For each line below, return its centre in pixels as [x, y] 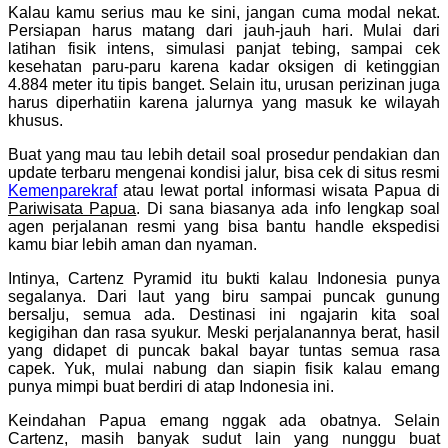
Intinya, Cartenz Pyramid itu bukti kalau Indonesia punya [224, 278]
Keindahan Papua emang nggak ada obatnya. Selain [224, 420]
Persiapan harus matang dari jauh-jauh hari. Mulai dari [224, 30]
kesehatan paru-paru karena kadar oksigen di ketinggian [224, 66]
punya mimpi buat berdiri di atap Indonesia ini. [171, 386]
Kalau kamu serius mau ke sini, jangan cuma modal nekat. [224, 12]
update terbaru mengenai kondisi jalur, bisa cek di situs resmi [224, 172]
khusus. [35, 120]
